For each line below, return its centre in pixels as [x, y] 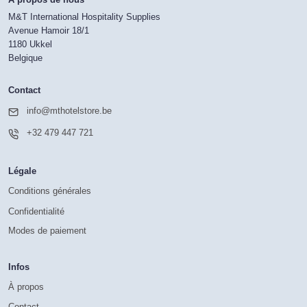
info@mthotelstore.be [69, 110]
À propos [26, 287]
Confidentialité [36, 211]
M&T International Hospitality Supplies [84, 16]
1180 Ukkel [30, 44]
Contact [24, 90]
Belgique [25, 58]
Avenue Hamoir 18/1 [48, 30]
